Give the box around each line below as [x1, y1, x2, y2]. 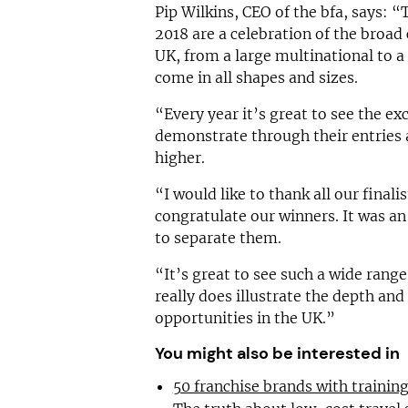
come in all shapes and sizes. [154, 68, 358, 87]
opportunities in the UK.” [154, 309, 335, 328]
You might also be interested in [154, 342, 400, 365]
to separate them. [154, 229, 281, 248]
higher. [154, 148, 205, 168]
